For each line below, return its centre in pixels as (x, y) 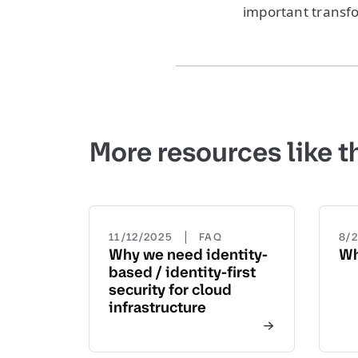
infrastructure (157, 307)
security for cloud (170, 290)
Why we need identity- (188, 255)
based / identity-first (182, 272)
